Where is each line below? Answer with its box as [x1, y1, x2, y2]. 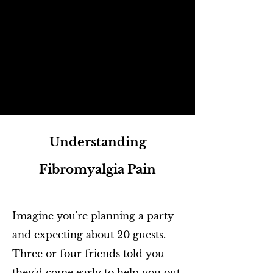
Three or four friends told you [12, 247, 165, 260]
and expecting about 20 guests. [12, 229, 166, 241]
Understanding [49, 135, 146, 149]
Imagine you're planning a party [12, 210, 174, 222]
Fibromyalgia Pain [39, 162, 156, 177]
